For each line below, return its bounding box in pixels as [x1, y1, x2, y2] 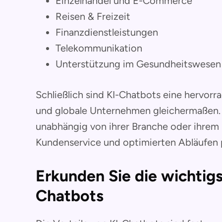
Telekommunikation [55, 42, 142, 55]
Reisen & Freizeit [55, 10, 130, 23]
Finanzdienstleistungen [55, 26, 158, 39]
